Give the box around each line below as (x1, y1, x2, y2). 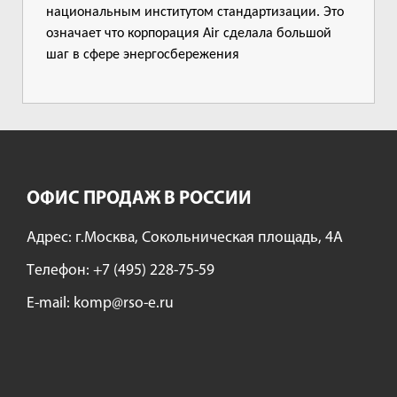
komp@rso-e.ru (74, 295, 174, 311)
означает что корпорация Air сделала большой (46, 26, 331, 41)
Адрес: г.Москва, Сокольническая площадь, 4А (27, 230, 343, 245)
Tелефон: (27, 262, 93, 278)
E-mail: (27, 295, 74, 311)
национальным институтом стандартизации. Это (46, 4, 344, 19)
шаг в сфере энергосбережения (46, 47, 239, 62)
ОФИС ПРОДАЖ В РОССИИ (27, 189, 252, 208)
